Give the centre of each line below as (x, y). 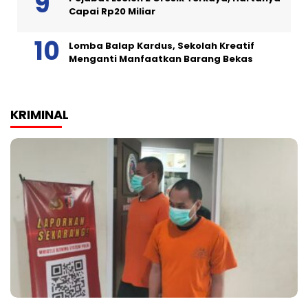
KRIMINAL (40, 114)
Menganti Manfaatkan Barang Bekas (161, 58)
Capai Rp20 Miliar (112, 11)
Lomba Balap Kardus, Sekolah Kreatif (162, 45)
